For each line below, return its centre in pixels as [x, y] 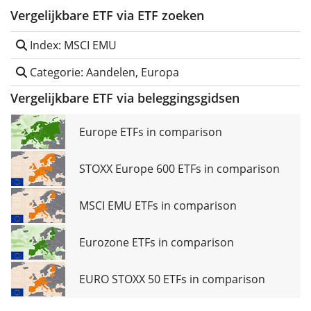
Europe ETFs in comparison [151, 132]
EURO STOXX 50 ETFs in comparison [172, 279]
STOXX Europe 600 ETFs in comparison [179, 168]
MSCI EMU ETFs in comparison [158, 205]
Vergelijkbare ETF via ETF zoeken [107, 15]
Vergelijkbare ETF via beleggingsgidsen [125, 98]
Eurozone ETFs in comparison [157, 242]
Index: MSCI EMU [72, 45]
